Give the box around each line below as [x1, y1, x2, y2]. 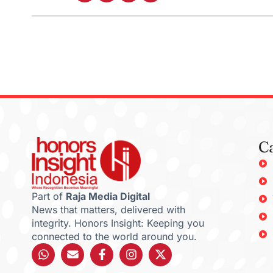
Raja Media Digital [66, 190, 150, 202]
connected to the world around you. [32, 230, 197, 243]
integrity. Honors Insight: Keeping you [32, 216, 204, 229]
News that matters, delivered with [32, 203, 185, 216]
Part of [32, 190, 66, 202]
